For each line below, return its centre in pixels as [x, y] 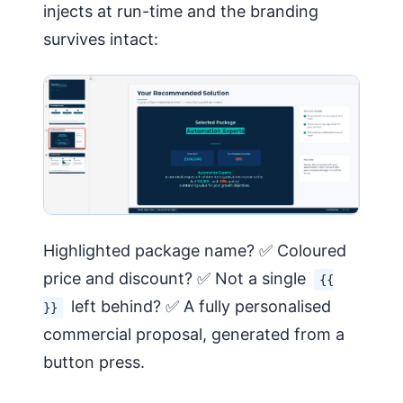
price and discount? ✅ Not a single [177, 279]
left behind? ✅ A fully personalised [199, 307]
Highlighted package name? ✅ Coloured [195, 251]
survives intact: [101, 39]
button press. [94, 363]
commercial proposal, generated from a [194, 335]
